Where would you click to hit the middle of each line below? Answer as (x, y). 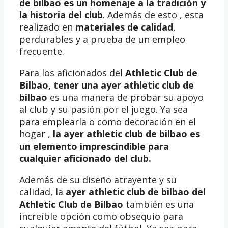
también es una (159, 204)
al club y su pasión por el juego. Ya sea (104, 109)
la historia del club (61, 15)
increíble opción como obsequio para (101, 216)
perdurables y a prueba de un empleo (102, 39)
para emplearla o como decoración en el (108, 121)
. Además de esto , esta (153, 15)
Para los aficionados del (72, 73)
